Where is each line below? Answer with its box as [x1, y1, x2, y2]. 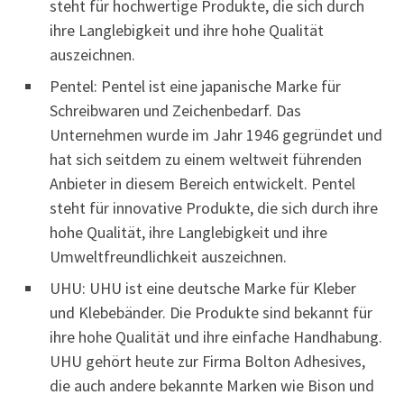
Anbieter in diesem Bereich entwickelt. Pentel [50, 173, 355, 195]
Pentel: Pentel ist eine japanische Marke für [50, 76, 341, 97]
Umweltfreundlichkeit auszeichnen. [50, 246, 287, 268]
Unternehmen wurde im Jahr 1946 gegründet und [50, 124, 382, 146]
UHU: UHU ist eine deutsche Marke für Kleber [50, 278, 356, 299]
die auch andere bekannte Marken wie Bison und [50, 375, 374, 397]
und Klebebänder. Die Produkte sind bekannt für [50, 302, 372, 324]
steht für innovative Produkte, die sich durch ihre [50, 197, 378, 219]
